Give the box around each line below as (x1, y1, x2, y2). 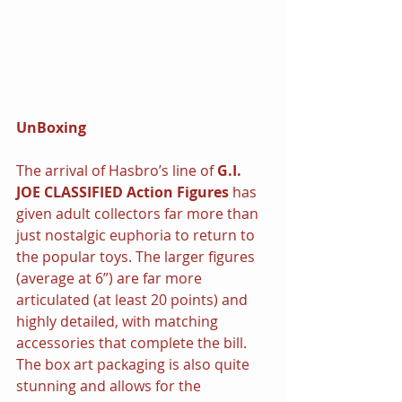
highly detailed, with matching (16, 310, 222, 331)
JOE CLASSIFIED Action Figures (16, 181, 229, 202)
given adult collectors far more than (16, 203, 262, 223)
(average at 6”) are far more (16, 267, 205, 288)
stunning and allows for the (16, 375, 205, 396)
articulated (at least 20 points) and (16, 289, 251, 310)
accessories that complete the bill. (16, 332, 250, 353)
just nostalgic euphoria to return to (16, 224, 258, 245)
